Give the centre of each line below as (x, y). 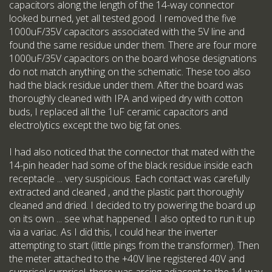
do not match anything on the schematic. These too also (130, 72)
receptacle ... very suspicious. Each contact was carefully (129, 179)
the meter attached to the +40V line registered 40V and (127, 259)
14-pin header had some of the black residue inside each (131, 165)
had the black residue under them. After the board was (126, 85)
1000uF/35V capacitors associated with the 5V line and (127, 32)
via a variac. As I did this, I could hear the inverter (113, 232)
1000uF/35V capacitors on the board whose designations (133, 59)
